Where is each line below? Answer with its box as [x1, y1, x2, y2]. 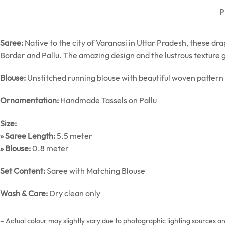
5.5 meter [55, 131, 92, 141]
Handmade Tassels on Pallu [59, 95, 157, 106]
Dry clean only [48, 188, 100, 199]
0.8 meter [31, 143, 69, 154]
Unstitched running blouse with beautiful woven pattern [26, 73, 223, 83]
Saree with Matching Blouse [45, 166, 145, 176]
